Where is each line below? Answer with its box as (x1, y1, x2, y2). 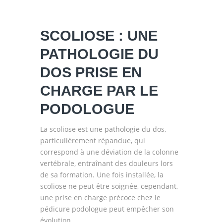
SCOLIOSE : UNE (40, 28, 158, 44)
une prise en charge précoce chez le (40, 193, 161, 202)
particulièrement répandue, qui (40, 136, 145, 145)
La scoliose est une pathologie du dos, (40, 124, 166, 134)
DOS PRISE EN (40, 64, 142, 80)
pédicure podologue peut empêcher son (40, 204, 174, 214)
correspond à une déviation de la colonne (40, 147, 178, 157)
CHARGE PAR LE (40, 83, 158, 99)
